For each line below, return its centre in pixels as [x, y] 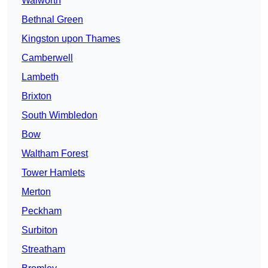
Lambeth [40, 77]
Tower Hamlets [53, 173]
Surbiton [39, 230]
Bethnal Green [52, 20]
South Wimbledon [60, 115]
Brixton [36, 96]
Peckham [42, 211]
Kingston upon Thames [71, 39]
